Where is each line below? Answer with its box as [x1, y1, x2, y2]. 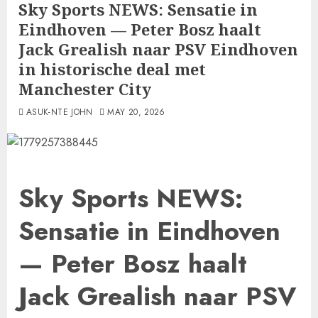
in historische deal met [18, 58, 206, 79]
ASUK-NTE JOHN [26, 106, 93, 119]
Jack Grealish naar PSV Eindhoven [18, 38, 298, 60]
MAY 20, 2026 [107, 106, 165, 119]
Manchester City [18, 78, 151, 99]
